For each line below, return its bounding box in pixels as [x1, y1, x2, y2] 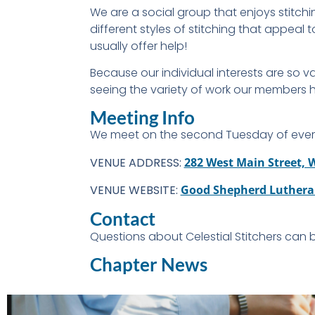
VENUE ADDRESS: [89, 154, 181, 171]
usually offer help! [89, 37, 187, 54]
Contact [89, 207, 155, 230]
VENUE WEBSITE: [89, 182, 178, 199]
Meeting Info [89, 106, 195, 129]
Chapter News [89, 253, 207, 276]
